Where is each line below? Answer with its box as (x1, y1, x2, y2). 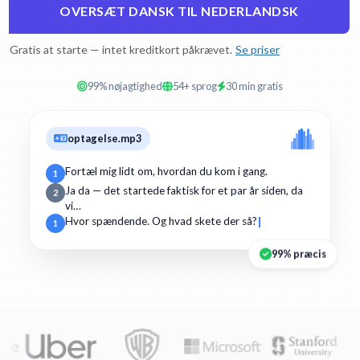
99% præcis (272, 245, 327, 259)
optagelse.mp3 (67, 131, 142, 145)
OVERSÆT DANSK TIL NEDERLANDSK (59, 3, 299, 18)
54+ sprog (173, 80, 217, 92)
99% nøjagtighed (88, 80, 162, 92)
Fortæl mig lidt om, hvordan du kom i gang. (65, 165, 268, 178)
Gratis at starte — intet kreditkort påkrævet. (10, 43, 232, 56)
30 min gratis (226, 80, 283, 92)
